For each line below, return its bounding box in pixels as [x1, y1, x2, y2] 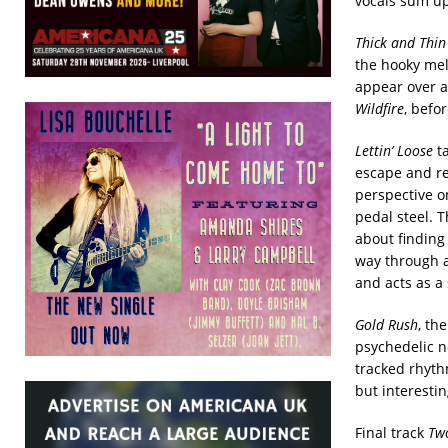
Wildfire [354, 98, 404, 118]
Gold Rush [354, 314, 418, 334]
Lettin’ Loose [354, 140, 433, 160]
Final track [354, 422, 428, 442]
